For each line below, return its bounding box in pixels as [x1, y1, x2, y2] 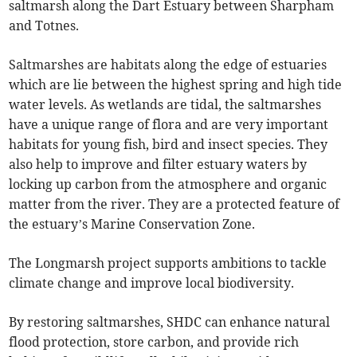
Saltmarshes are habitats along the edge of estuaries [9, 57, 328, 73]
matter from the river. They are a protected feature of [9, 196, 340, 213]
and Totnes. [9, 18, 80, 34]
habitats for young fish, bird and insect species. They [9, 136, 328, 153]
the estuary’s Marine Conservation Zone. [9, 216, 256, 233]
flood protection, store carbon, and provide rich [9, 334, 300, 351]
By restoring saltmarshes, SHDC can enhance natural [9, 314, 331, 331]
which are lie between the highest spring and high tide [9, 76, 343, 93]
